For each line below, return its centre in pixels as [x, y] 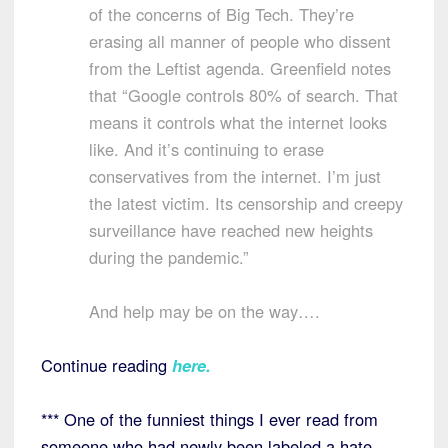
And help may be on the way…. [204, 310]
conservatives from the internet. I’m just [235, 175]
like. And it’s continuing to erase [206, 148]
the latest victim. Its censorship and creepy [246, 202]
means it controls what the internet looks [238, 121]
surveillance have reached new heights [231, 229]
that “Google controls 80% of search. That [243, 94]
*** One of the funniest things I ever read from [209, 418]
